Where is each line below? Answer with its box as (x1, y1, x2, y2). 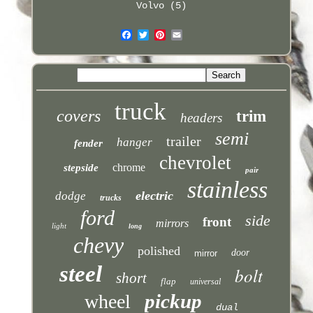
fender (73, 137, 103, 149)
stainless (187, 176, 268, 203)
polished (137, 243, 180, 258)
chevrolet (159, 152, 232, 173)
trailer (166, 133, 201, 149)
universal (190, 276, 221, 286)
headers (180, 110, 222, 125)
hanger (116, 135, 152, 149)
